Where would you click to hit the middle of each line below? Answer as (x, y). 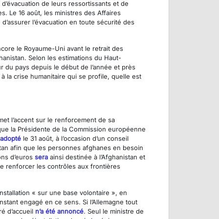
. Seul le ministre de (114, 211)
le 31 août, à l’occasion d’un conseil (75, 139)
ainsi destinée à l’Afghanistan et (97, 157)
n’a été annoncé (59, 211)
